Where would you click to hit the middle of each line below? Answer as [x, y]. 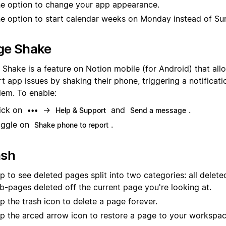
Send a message [158, 110]
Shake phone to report [71, 125]
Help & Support [81, 110]
